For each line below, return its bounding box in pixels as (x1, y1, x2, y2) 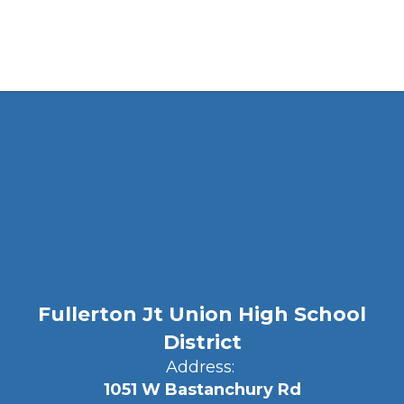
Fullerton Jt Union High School (38, 302, 366, 326)
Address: (165, 357, 234, 377)
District (162, 330, 242, 354)
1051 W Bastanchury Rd (103, 380, 301, 399)
